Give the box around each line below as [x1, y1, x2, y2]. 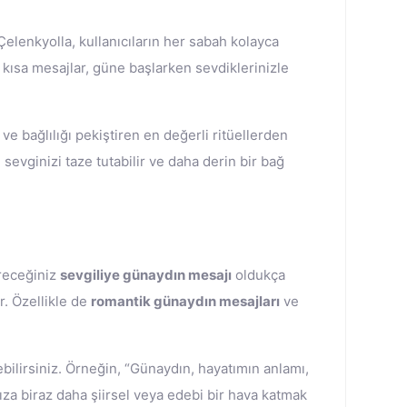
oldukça [232, 266, 285, 283]
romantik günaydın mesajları [91, 293, 280, 310]
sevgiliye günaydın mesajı [60, 266, 232, 283]
